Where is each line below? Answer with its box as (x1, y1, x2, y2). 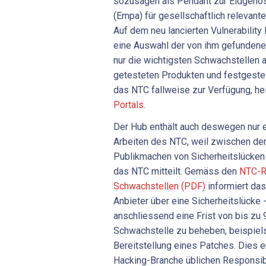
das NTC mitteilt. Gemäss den (113, 166, 239, 178)
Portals (113, 99, 144, 110)
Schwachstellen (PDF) (113, 180, 205, 192)
